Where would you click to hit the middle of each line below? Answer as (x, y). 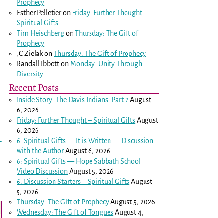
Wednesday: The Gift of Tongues (65, 212)
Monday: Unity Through (106, 64)
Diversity (30, 74)
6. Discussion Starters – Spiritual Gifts (73, 181)
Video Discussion (42, 171)
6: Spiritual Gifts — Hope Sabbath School (79, 161)
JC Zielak (30, 53)
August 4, (129, 212)
